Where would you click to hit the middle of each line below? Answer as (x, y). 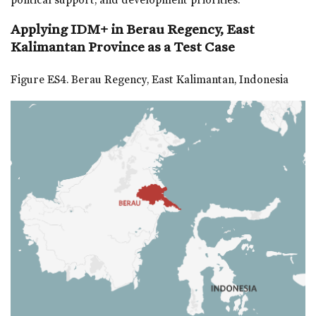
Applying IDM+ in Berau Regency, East (133, 29)
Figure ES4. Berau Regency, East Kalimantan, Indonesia (150, 80)
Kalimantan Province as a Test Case (123, 47)
